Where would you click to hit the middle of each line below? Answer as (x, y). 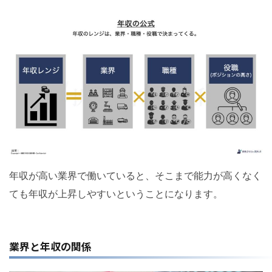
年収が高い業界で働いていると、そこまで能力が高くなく (135, 176)
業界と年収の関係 (50, 246)
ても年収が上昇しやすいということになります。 (116, 194)
